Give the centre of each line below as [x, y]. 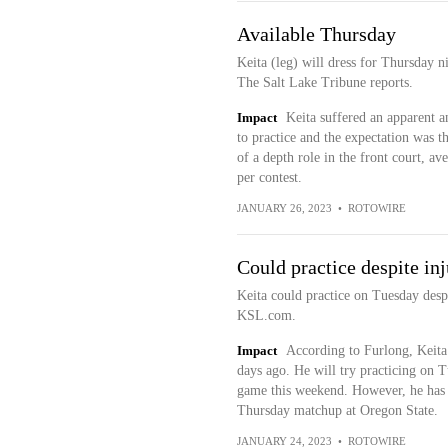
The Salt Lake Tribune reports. [324, 82]
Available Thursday [316, 34]
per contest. [269, 177]
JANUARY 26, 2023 [284, 208]
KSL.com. [266, 315]
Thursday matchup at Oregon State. [337, 410]
